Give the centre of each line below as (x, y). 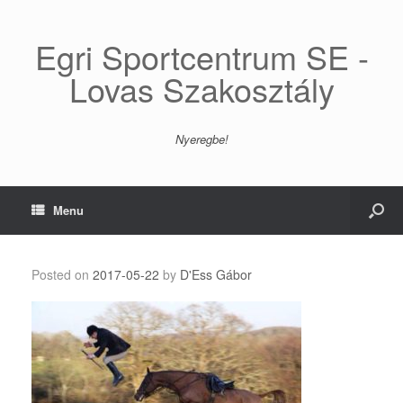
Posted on (66, 274)
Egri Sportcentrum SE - (201, 56)
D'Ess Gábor (216, 274)
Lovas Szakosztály (201, 89)
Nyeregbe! (201, 139)
